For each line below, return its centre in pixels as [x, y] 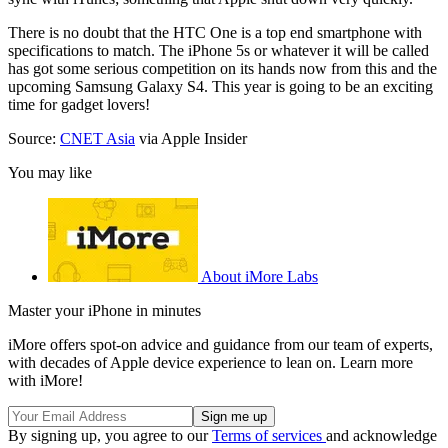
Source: [34, 138]
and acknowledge [381, 435]
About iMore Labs [259, 276]
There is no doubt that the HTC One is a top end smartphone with [215, 32]
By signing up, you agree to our [110, 435]
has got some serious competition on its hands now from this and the [222, 68]
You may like [50, 172]
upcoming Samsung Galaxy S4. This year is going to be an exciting [220, 86]
